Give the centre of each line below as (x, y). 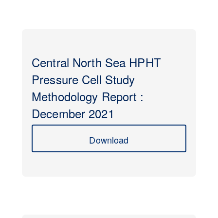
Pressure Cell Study (83, 79)
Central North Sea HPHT (96, 62)
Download (109, 140)
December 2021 (73, 113)
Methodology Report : (88, 96)
